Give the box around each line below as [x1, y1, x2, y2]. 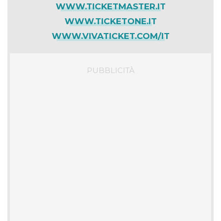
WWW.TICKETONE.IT [64, 16, 157, 27]
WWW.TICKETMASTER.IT [55, 1, 166, 12]
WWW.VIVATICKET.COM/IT [51, 31, 170, 41]
